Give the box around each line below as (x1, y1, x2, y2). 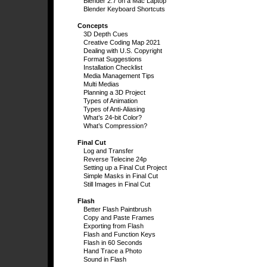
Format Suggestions (83, 55, 142, 63)
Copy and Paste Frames (83, 214, 154, 221)
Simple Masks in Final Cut (83, 172, 158, 179)
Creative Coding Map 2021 (83, 39, 160, 46)
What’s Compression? (83, 122, 147, 129)
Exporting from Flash (83, 222, 144, 229)
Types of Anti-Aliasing (83, 105, 145, 113)
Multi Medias (83, 80, 119, 88)
